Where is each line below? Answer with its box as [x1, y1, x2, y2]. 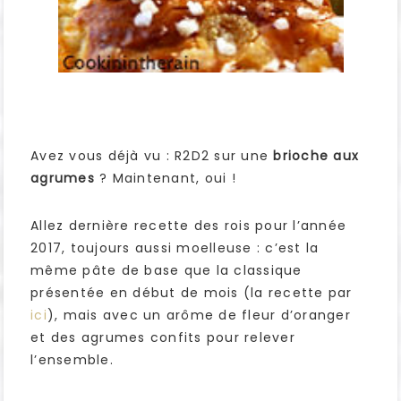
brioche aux [269, 147, 359, 166]
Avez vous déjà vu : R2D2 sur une [30, 147, 269, 166]
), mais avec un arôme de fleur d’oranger [47, 306, 351, 325]
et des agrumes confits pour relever [30, 328, 295, 347]
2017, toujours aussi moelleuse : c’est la [30, 239, 320, 258]
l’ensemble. [30, 351, 114, 370]
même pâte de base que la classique [30, 261, 303, 280]
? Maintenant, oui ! [94, 169, 236, 188]
